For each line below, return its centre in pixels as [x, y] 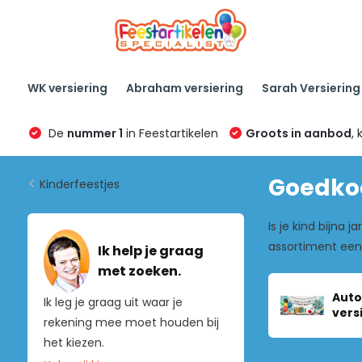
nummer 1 [95, 133]
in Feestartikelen [170, 133]
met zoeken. [139, 271]
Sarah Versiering [311, 88]
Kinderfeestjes [79, 184]
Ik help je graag [150, 251]
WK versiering [67, 88]
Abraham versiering [184, 88]
